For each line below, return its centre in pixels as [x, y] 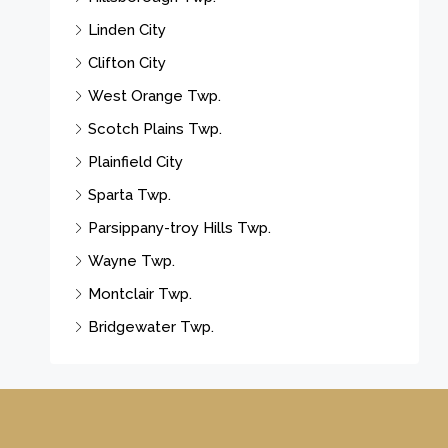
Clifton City [127, 62]
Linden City [127, 29]
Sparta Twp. [129, 194]
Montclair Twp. [140, 293]
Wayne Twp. [131, 260]
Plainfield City [135, 161]
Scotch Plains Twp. [155, 128]
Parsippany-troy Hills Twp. [179, 227]
